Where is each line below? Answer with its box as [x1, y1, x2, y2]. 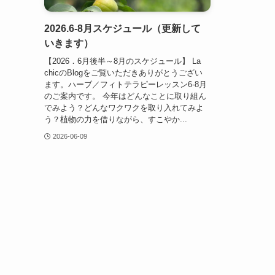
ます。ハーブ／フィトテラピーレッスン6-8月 [44, 79, 207, 89]
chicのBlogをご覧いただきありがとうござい [44, 68, 203, 77]
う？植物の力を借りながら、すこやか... [44, 114, 187, 124]
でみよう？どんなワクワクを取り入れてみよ [44, 103, 204, 112]
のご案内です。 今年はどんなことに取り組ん [44, 91, 206, 101]
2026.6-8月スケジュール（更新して [44, 23, 201, 34]
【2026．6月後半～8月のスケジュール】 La [44, 56, 201, 66]
